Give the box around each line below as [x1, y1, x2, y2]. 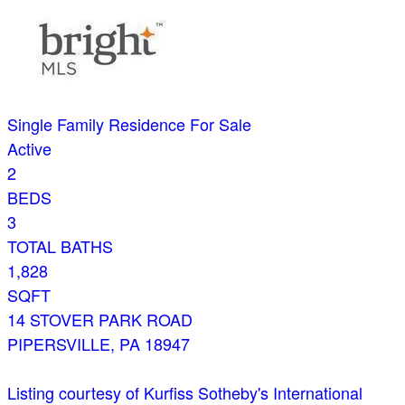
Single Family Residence [7, 112, 185, 137]
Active [7, 137, 52, 161]
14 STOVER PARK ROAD [7, 307, 193, 332]
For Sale [190, 112, 251, 137]
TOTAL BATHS [7, 234, 113, 259]
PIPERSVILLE [7, 332, 110, 356]
